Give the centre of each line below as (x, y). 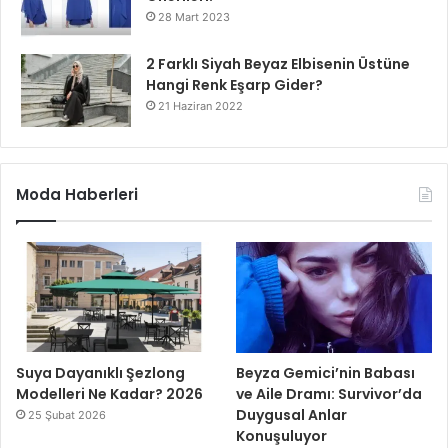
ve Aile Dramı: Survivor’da (329, 393)
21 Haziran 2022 (200, 106)
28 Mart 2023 (194, 17)
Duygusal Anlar (292, 414)
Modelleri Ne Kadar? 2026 (111, 393)
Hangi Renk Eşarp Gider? (234, 85)
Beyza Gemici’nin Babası (326, 372)
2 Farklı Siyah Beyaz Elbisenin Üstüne (278, 64)
